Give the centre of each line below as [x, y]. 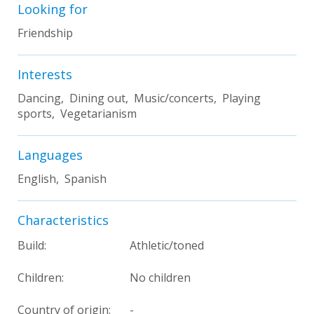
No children [160, 277]
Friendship [45, 33]
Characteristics [63, 220]
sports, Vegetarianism [77, 113]
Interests [45, 74]
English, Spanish [62, 178]
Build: [32, 245]
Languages [50, 155]
